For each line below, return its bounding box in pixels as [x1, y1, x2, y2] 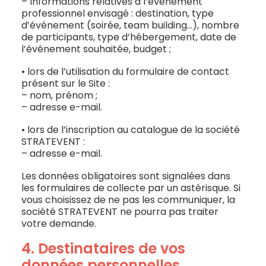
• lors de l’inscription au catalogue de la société [21, 123, 240, 137]
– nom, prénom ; [21, 88, 97, 102]
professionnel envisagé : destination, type [21, 7, 214, 20]
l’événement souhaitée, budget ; [21, 42, 171, 56]
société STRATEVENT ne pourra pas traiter [21, 205, 218, 218]
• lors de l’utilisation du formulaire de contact [21, 65, 229, 78]
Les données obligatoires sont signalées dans [21, 169, 230, 183]
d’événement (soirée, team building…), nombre [21, 18, 239, 32]
